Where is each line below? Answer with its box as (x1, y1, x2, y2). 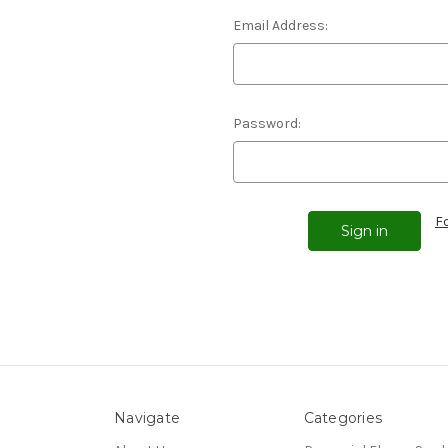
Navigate (114, 408, 180, 427)
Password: (232, 114, 301, 132)
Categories (303, 408, 382, 427)
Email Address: (232, 16, 328, 34)
